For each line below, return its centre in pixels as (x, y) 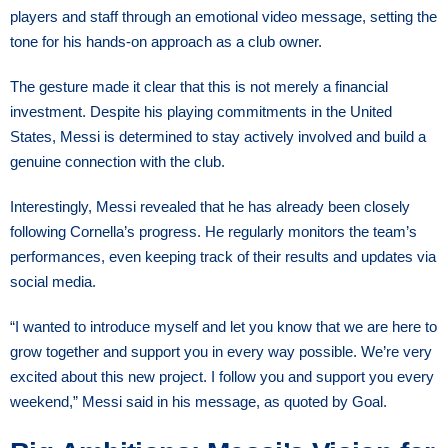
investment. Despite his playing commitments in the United (201, 111)
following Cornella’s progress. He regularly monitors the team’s (213, 231)
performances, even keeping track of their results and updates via (223, 256)
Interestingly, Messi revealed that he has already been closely (210, 206)
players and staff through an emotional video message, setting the (223, 16)
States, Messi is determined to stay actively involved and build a (218, 136)
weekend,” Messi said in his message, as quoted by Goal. (198, 401)
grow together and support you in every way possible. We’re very (221, 351)
